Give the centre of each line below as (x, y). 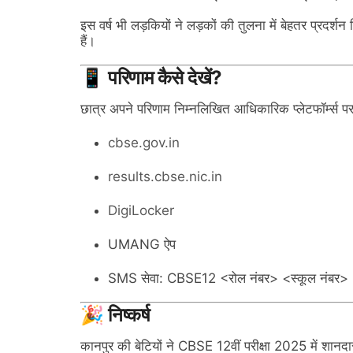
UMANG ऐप (142, 244)
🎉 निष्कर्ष (115, 315)
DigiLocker (141, 210)
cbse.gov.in (144, 143)
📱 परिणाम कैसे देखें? (151, 78)
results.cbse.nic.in (165, 176)
